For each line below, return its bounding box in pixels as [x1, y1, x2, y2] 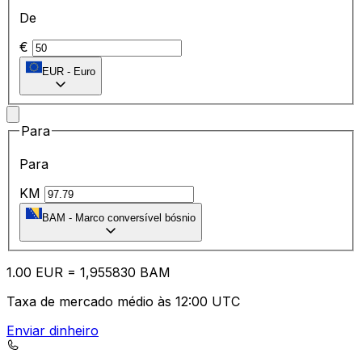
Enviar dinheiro [6, 322, 99, 339]
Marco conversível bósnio [75, 212, 196, 225]
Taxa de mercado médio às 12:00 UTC [6, 293, 240, 310]
